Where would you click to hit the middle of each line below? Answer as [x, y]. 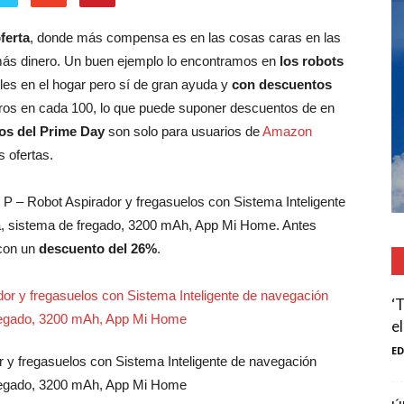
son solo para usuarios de [184, 131]
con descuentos [282, 84]
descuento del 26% [98, 248]
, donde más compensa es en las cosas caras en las [185, 37]
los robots [312, 61]
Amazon [287, 131]
